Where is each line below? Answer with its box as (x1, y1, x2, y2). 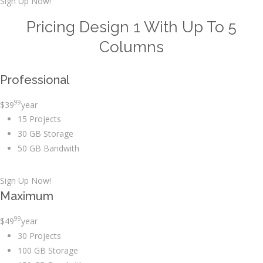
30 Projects (18, 230, 61, 241)
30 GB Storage (18, 128, 73, 140)
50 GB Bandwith (18, 143, 79, 154)
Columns (99, 38, 164, 56)
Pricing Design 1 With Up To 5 (26, 18, 237, 36)
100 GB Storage (18, 244, 78, 256)
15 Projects (18, 113, 61, 125)
